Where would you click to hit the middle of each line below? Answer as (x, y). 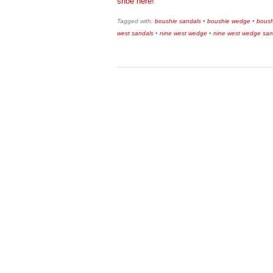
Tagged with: (136, 21)
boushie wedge (229, 21)
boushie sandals (178, 21)
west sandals (135, 34)
